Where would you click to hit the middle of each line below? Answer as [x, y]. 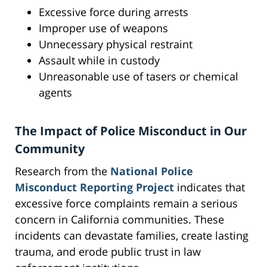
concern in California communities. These [119, 220]
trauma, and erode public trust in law [108, 252]
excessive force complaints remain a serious [126, 204]
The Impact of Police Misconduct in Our [131, 131]
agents [55, 93]
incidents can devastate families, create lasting [132, 236]
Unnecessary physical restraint [116, 44]
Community [50, 149]
